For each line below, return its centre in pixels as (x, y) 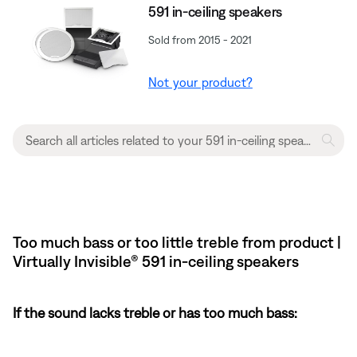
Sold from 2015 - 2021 (200, 40)
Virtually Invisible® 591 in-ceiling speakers (156, 261)
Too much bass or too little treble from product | (177, 242)
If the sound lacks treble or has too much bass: (155, 313)
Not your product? (200, 82)
